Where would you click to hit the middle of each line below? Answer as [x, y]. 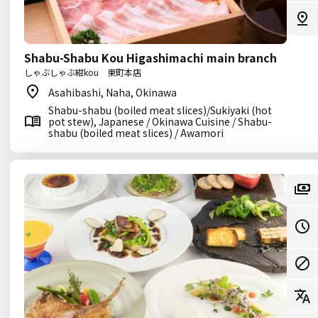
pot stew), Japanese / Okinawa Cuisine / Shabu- [160, 121]
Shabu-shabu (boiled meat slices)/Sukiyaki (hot [160, 110]
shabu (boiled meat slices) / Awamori [136, 133]
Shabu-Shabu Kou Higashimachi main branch [150, 57]
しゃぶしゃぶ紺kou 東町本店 [83, 72]
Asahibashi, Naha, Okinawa [113, 92]
